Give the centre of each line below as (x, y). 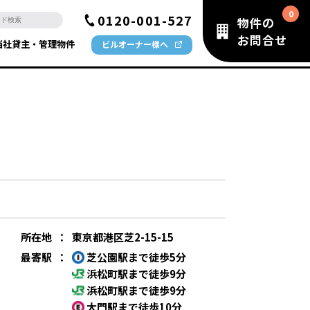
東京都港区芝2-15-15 (123, 237)
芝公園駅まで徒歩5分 (135, 257)
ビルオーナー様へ (135, 44)
